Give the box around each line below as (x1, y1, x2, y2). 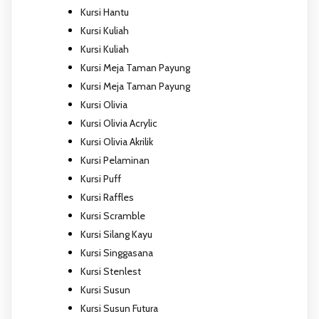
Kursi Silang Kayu (80, 227, 152, 241)
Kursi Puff (80, 172, 121, 185)
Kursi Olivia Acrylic (80, 116, 157, 130)
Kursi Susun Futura (80, 301, 158, 315)
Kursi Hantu (80, 5, 129, 19)
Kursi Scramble (80, 209, 145, 222)
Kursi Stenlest (80, 264, 141, 278)
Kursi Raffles (80, 190, 134, 204)
